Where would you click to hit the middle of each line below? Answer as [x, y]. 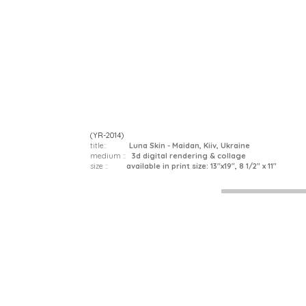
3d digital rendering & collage [189, 156]
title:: [110, 146]
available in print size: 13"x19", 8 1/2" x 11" [198, 166]
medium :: [111, 156]
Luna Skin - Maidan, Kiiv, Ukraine [190, 146]
